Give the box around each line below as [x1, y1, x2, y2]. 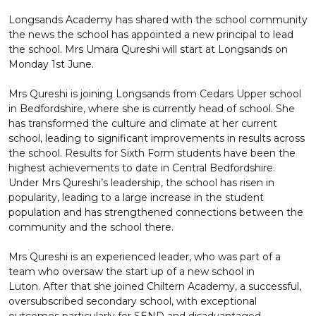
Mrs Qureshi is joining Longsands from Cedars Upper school [8, 87, 301, 100]
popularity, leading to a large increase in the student [8, 191, 264, 204]
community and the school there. [8, 221, 176, 233]
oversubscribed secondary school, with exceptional [8, 295, 257, 308]
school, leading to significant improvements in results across [8, 132, 305, 145]
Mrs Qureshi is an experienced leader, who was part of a [8, 250, 281, 263]
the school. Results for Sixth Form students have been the [8, 147, 296, 159]
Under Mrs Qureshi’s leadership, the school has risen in [8, 176, 274, 189]
